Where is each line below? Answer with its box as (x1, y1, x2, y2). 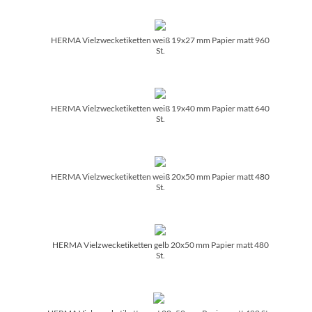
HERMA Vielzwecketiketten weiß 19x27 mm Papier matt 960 (51, 34, 270, 45)
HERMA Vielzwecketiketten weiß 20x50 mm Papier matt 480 (51, 171, 270, 182)
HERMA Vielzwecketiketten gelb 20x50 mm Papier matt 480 (52, 239, 269, 250)
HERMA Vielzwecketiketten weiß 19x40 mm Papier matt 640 (51, 102, 270, 114)
